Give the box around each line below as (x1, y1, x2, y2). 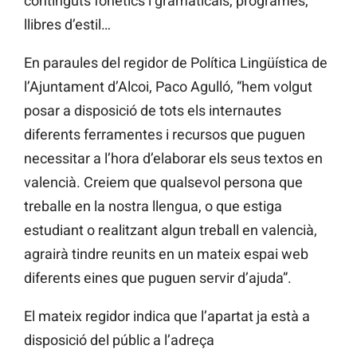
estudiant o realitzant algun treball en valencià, (24, 222, 317, 239)
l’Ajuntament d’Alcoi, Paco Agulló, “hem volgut (24, 78, 312, 96)
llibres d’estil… (24, 16, 111, 33)
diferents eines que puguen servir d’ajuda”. (24, 269, 292, 287)
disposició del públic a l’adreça (24, 331, 214, 349)
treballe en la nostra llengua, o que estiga (24, 198, 282, 215)
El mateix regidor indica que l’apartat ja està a (24, 308, 310, 325)
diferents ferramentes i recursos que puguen (24, 126, 305, 143)
